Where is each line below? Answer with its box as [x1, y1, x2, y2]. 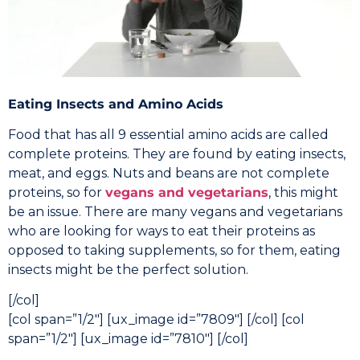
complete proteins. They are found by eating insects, [8, 146, 346, 162]
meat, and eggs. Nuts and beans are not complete [8, 166, 329, 182]
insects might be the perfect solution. [8, 262, 248, 278]
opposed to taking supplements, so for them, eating [8, 243, 341, 259]
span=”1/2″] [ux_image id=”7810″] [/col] [8, 331, 248, 347]
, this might [268, 185, 338, 201]
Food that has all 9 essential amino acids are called [8, 127, 329, 143]
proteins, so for [8, 185, 105, 201]
